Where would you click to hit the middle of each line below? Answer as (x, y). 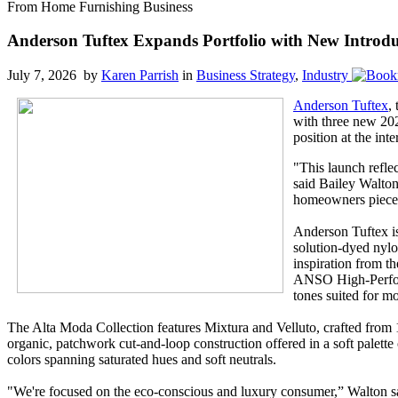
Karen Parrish (140, 76)
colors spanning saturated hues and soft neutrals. (142, 360)
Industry (325, 76)
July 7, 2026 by (54, 76)
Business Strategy (246, 76)
